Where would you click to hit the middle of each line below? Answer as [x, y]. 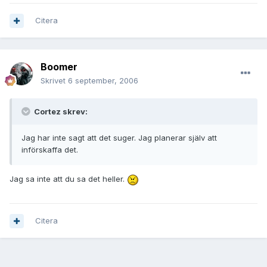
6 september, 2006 [103, 81]
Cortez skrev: [60, 112]
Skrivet [54, 81]
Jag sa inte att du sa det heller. [68, 179]
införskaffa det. [50, 150]
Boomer [59, 67]
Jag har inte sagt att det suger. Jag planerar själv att [119, 138]
